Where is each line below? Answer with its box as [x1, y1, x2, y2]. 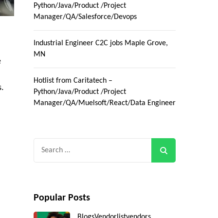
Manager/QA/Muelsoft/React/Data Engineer [33, 99, 176, 108]
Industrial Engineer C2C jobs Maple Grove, [33, 39, 168, 48]
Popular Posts [33, 193, 90, 203]
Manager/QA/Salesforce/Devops [33, 13, 137, 21]
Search [33, 140, 57, 149]
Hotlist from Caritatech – [33, 77, 112, 85]
